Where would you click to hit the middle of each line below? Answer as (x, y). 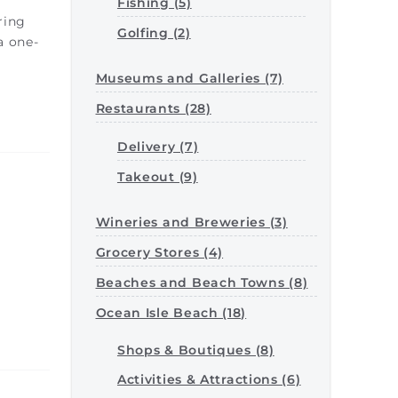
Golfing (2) (154, 33)
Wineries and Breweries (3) (191, 222)
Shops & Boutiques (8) (195, 350)
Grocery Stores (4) (159, 252)
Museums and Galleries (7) (189, 78)
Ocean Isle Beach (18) (171, 313)
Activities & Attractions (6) (209, 379)
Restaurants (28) (153, 108)
